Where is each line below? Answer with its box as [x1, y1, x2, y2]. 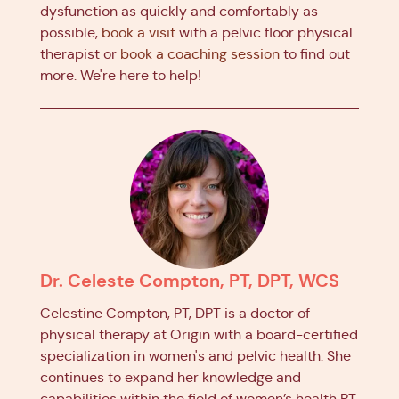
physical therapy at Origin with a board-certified [40, 326, 358, 344]
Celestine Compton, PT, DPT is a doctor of [40, 305, 310, 322]
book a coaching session [120, 45, 280, 63]
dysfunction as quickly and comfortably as [40, 3, 318, 20]
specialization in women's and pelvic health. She [40, 347, 351, 365]
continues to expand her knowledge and [40, 369, 301, 387]
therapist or [40, 45, 120, 63]
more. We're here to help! [40, 67, 201, 85]
